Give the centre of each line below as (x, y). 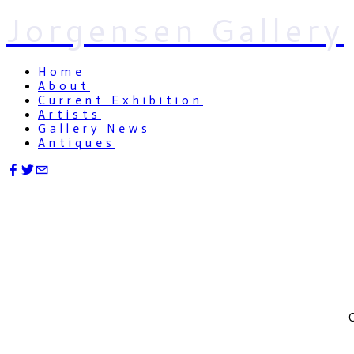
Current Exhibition (121, 100)
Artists (70, 115)
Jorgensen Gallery (175, 29)
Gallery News (94, 129)
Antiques (77, 143)
